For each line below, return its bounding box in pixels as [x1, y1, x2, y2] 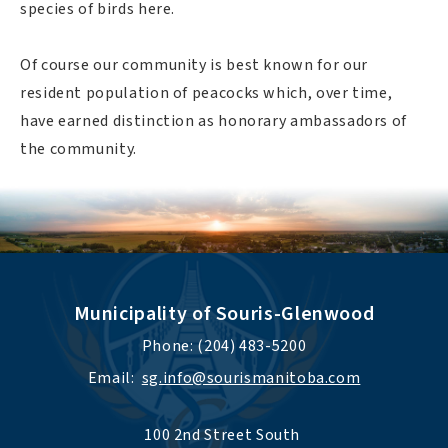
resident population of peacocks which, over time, [20, 81, 393, 104]
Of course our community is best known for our [20, 53, 368, 76]
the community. [20, 137, 137, 160]
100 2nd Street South [144, 423, 304, 446]
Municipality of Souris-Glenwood [73, 299, 375, 328]
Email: [87, 366, 142, 389]
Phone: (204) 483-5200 [141, 334, 307, 357]
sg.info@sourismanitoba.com [141, 366, 361, 389]
